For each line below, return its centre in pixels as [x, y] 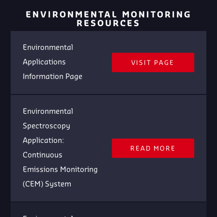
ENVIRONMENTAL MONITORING [108, 15]
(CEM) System [47, 185]
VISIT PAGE [153, 63]
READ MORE [153, 149]
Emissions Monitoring [61, 170]
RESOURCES [108, 24]
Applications [45, 63]
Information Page [53, 77]
